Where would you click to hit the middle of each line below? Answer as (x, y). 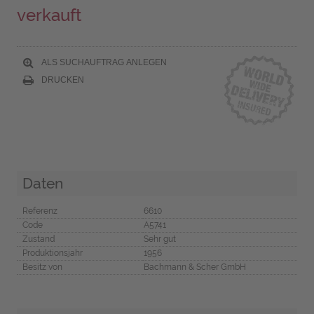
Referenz (40, 211)
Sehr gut (159, 239)
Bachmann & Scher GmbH (194, 267)
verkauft (49, 15)
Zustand (38, 239)
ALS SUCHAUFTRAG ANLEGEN (103, 62)
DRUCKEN (61, 80)
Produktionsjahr (52, 253)
